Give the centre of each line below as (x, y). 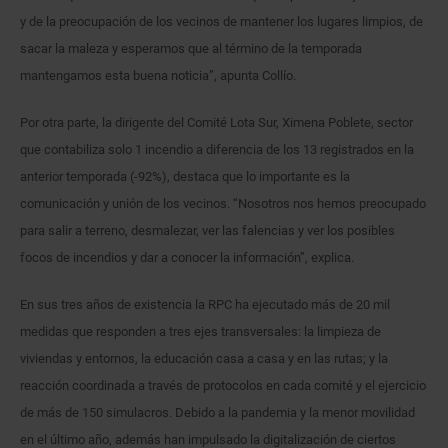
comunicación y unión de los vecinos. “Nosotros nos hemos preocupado (223, 203)
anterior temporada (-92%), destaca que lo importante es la (185, 176)
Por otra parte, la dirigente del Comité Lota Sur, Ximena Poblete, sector (216, 122)
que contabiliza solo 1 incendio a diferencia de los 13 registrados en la (217, 149)
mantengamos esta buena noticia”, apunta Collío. (158, 75)
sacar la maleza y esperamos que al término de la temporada (191, 48)
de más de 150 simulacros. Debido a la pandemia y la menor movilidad (217, 412)
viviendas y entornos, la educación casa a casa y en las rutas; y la (204, 358)
